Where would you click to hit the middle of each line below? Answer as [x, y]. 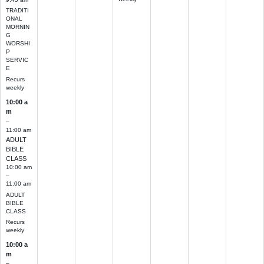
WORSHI [18, 44]
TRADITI [17, 11]
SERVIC [17, 60]
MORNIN [17, 27]
